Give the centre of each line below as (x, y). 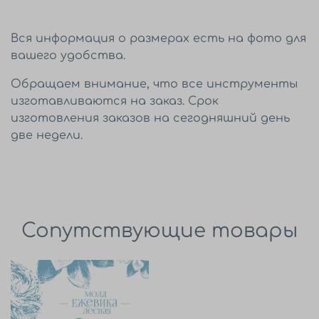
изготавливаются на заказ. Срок (115, 101)
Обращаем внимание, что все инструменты (154, 84)
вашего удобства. (68, 56)
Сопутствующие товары (159, 230)
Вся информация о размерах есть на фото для (158, 39)
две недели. (47, 136)
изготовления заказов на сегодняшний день (150, 119)
